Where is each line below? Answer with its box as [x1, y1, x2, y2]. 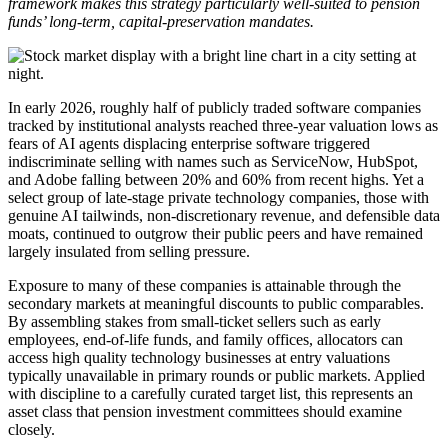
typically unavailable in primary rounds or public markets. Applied [8, 367, 425, 385]
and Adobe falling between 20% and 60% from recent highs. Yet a [8, 171, 424, 189]
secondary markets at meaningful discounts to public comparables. [8, 295, 424, 313]
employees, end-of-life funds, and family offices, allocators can [8, 331, 403, 349]
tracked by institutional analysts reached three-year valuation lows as [8, 117, 438, 135]
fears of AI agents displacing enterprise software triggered [8, 135, 370, 153]
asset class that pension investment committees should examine [8, 403, 402, 421]
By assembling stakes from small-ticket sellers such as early [8, 313, 381, 331]
